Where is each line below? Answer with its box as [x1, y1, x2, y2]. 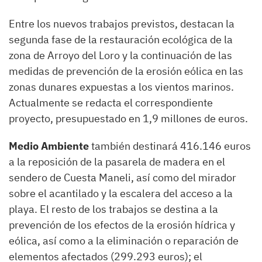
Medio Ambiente [9, 139, 89, 153]
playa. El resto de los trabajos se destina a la [9, 202, 218, 216]
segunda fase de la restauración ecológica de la [9, 32, 233, 46]
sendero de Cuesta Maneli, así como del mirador [9, 170, 236, 184]
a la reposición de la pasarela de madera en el [9, 154, 225, 168]
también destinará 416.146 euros [89, 139, 251, 153]
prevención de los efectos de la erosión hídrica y [9, 218, 235, 232]
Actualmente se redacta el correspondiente [9, 95, 213, 109]
